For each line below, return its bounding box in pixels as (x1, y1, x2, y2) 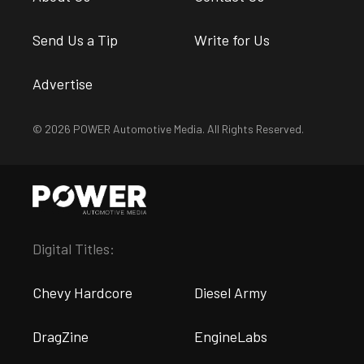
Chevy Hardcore (32, 284, 132, 302)
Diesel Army (194, 284, 266, 302)
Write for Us (194, 31, 270, 50)
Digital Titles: (32, 240, 115, 258)
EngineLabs (194, 327, 267, 346)
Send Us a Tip (32, 31, 118, 50)
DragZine (32, 327, 89, 346)
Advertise (32, 75, 93, 93)
